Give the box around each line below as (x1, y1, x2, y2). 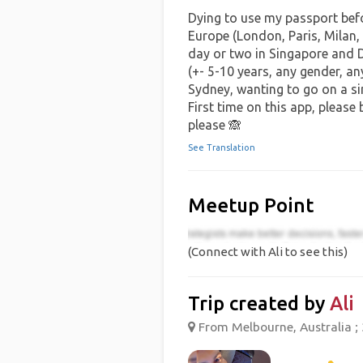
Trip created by (187, 293, 330, 315)
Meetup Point (187, 194, 314, 216)
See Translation (187, 143, 255, 152)
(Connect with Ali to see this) (187, 245, 348, 259)
